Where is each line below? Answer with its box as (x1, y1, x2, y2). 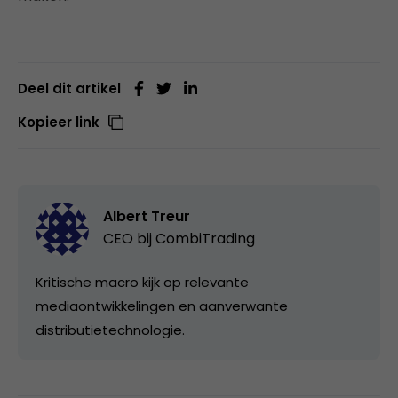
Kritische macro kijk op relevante (36, 272, 249, 291)
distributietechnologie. (36, 320, 185, 339)
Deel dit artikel (18, 78, 121, 98)
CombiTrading (155, 227, 255, 249)
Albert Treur (103, 205, 190, 227)
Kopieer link (18, 112, 99, 131)
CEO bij (103, 227, 155, 249)
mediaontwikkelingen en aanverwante (36, 296, 288, 315)
